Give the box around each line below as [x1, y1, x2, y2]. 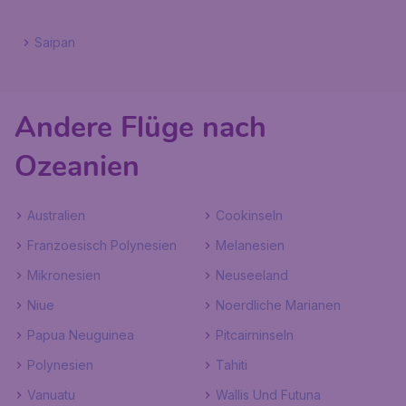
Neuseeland [216, 267, 288, 283]
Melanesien [216, 237, 285, 253]
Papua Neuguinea [27, 327, 134, 343]
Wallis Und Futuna [216, 387, 321, 402]
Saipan [34, 34, 75, 50]
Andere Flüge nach [14, 108, 266, 147]
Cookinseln [216, 208, 283, 223]
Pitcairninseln [216, 327, 294, 343]
